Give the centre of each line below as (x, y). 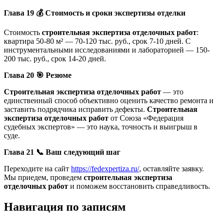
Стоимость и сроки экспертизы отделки (114, 13)
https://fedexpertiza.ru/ (105, 168)
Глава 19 (20, 13)
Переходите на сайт (37, 168)
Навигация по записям (65, 207)
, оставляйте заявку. (172, 168)
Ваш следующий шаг (82, 152)
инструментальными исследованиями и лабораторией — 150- (107, 50)
